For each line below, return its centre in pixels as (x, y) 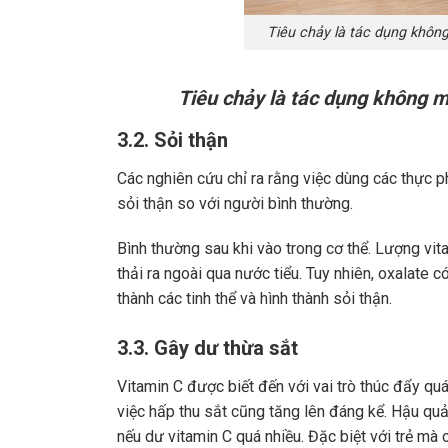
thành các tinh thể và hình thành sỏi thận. (256, 299)
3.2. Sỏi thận (172, 139)
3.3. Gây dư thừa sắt (207, 348)
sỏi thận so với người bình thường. (237, 203)
